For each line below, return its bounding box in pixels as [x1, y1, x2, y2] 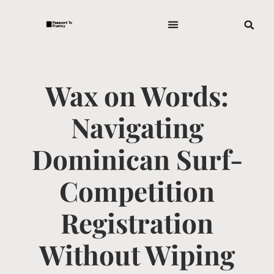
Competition [59, 172, 215, 209]
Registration [61, 204, 213, 240]
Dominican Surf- [31, 141, 243, 177]
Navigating [70, 109, 204, 145]
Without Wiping [39, 236, 235, 272]
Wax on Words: [45, 77, 229, 113]
